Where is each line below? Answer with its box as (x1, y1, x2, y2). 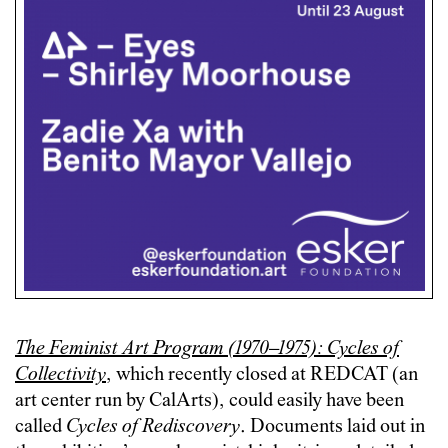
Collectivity (15, 364, 106, 386)
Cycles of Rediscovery (66, 416, 240, 438)
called (15, 416, 66, 438)
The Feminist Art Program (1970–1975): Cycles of (15, 338, 399, 360)
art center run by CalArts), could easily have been (15, 390, 404, 412)
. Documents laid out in (240, 416, 425, 438)
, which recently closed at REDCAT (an (106, 364, 418, 386)
